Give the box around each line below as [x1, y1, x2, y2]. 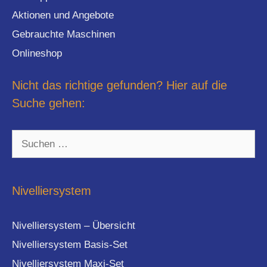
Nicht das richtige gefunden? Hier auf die [12, 79, 227, 92]
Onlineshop [12, 48, 62, 60]
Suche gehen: [12, 97, 85, 110]
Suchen [11, 132, 45, 144]
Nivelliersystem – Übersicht [12, 220, 135, 232]
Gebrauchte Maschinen [12, 29, 115, 41]
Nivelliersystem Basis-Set [12, 239, 128, 251]
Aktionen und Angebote [12, 10, 114, 21]
